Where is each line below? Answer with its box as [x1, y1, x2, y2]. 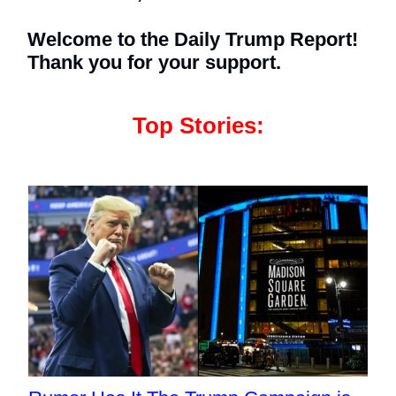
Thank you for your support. [27, 50, 281, 73]
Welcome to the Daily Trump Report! [27, 27, 358, 50]
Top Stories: [132, 111, 264, 139]
